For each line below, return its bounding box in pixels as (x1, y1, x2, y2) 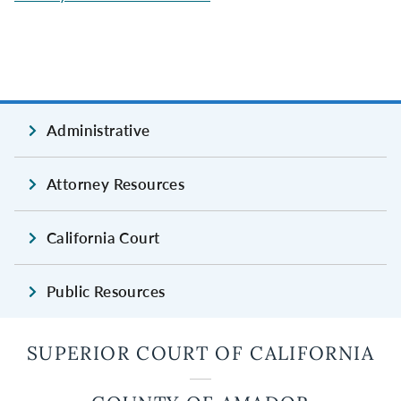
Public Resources (47, 282, 166, 302)
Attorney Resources (47, 175, 185, 194)
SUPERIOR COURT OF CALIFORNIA (27, 341, 374, 366)
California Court (47, 228, 160, 248)
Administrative (47, 121, 150, 141)
